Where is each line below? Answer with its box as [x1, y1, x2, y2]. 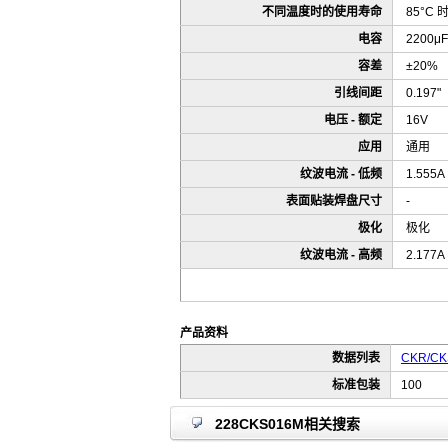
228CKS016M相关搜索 [215, 416, 360, 432]
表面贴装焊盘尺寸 [280, 194, 382, 208]
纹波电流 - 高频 [294, 248, 382, 262]
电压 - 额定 [318, 113, 382, 127]
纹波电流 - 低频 [294, 167, 382, 181]
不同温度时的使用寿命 [256, 5, 382, 19]
